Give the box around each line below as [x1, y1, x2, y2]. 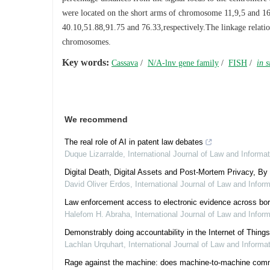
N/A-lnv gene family [148, 58, 219, 67]
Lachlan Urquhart [64, 240, 124, 249]
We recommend [64, 115, 128, 124]
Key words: [62, 57, 109, 67]
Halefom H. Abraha [64, 210, 130, 219]
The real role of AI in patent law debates [64, 137, 203, 146]
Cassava [111, 58, 138, 67]
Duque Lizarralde [64, 149, 123, 159]
